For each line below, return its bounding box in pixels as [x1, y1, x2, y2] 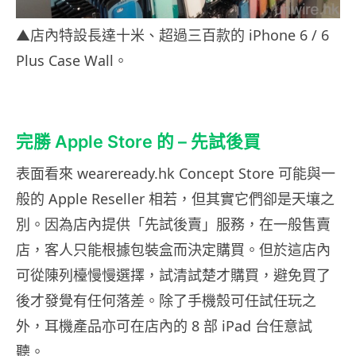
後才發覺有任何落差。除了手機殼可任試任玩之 [16, 290, 316, 310]
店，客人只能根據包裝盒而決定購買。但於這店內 [16, 239, 331, 259]
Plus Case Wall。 [16, 50, 128, 70]
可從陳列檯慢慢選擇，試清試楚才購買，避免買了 [16, 265, 331, 284]
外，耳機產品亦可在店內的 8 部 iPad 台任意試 [16, 315, 312, 335]
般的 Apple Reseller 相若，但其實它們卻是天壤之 [16, 188, 335, 208]
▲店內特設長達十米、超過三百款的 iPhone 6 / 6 [16, 25, 329, 44]
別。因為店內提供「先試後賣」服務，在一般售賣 [16, 214, 331, 234]
